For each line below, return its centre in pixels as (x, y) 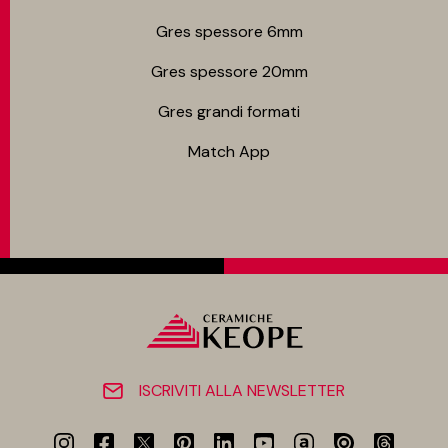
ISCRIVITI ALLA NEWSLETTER (242, 390)
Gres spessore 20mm (229, 71)
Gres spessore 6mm (229, 31)
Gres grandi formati (229, 111)
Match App (229, 151)
